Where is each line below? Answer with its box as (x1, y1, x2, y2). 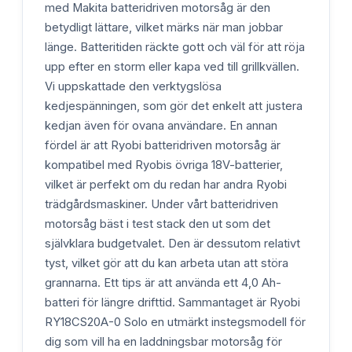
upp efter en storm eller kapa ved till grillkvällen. (45, 59, 299, 74)
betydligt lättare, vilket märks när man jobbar (45, 20, 283, 35)
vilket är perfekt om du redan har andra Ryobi (45, 177, 287, 192)
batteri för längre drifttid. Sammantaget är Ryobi (45, 295, 300, 310)
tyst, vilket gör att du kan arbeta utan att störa (45, 255, 288, 270)
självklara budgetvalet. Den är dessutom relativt (45, 236, 300, 251)
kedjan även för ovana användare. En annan (45, 118, 277, 133)
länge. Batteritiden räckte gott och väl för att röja (45, 39, 305, 54)
